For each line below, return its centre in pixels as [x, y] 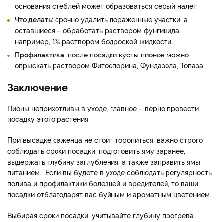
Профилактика [40, 54]
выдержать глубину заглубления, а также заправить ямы [104, 161]
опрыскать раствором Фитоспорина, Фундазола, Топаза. [110, 65]
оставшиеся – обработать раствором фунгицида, [98, 30]
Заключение [38, 86]
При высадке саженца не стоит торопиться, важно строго [105, 139]
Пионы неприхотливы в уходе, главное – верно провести [103, 108]
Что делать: [34, 19]
